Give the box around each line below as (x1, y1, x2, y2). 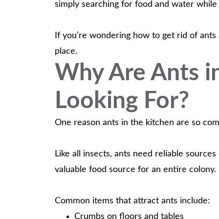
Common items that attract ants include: (55, 197, 210, 205)
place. (55, 47, 77, 56)
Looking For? (55, 89, 189, 112)
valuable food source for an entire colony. (55, 165, 216, 174)
